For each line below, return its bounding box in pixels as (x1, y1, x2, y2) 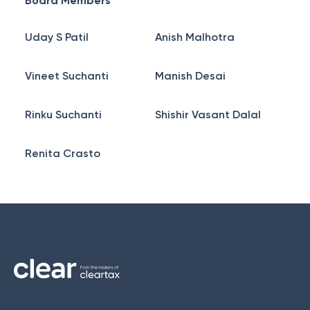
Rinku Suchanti (25, 108, 102, 121)
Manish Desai (155, 69, 226, 82)
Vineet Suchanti (25, 69, 109, 82)
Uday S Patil (25, 30, 89, 44)
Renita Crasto (25, 147, 100, 160)
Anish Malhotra (155, 30, 235, 44)
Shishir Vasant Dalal (155, 108, 261, 121)
